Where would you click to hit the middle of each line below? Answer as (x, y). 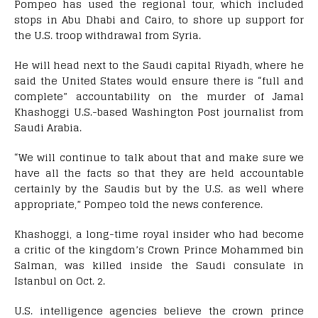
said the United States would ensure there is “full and (159, 81)
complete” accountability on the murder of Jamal (159, 97)
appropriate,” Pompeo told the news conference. (138, 204)
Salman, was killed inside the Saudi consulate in (159, 265)
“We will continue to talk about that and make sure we (159, 158)
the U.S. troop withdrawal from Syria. (108, 35)
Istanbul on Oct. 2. (60, 281)
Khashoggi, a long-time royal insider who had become (159, 234)
